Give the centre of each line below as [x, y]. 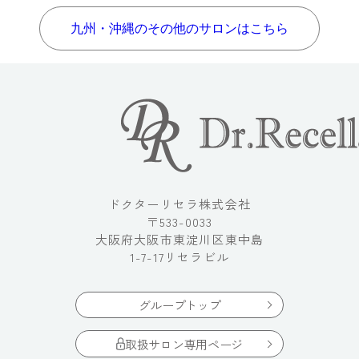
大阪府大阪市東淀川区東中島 [179, 239]
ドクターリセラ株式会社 [179, 204]
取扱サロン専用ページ [184, 344]
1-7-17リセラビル [179, 257]
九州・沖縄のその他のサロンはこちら [179, 28]
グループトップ [179, 305]
